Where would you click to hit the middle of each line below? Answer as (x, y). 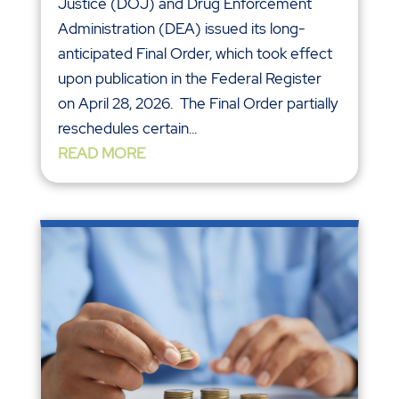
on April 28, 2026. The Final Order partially (198, 104)
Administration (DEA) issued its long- (181, 29)
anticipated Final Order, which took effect (195, 54)
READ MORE (101, 154)
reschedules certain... (127, 129)
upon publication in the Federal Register (189, 79)
